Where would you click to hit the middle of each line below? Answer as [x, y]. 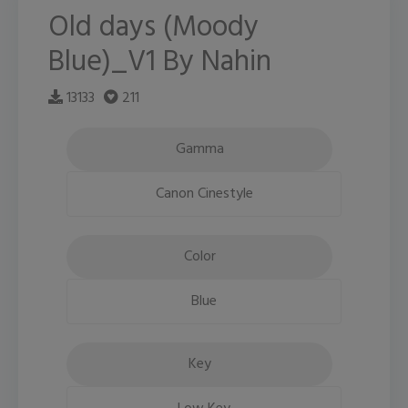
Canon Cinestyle [204, 194]
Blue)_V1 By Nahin [159, 63]
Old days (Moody [153, 28]
